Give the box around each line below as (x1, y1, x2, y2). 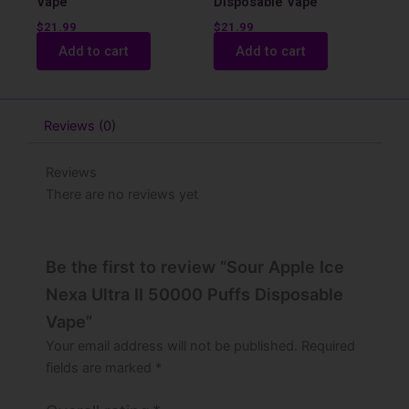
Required (301, 338, 355, 355)
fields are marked (46, 360, 155, 377)
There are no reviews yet (46, 185, 198, 203)
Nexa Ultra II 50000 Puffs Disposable (46, 284, 343, 305)
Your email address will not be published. (46, 338, 298, 355)
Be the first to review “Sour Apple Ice (46, 257, 344, 278)
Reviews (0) (43, 118, 116, 135)
